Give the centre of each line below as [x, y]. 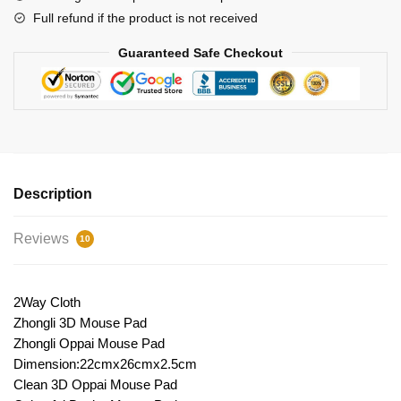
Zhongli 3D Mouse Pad [80, 322]
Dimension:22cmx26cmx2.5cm [105, 363]
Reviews [43, 238]
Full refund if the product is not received [145, 17]
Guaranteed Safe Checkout [200, 52]
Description [53, 193]
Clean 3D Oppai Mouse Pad [95, 384]
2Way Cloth [47, 302]
